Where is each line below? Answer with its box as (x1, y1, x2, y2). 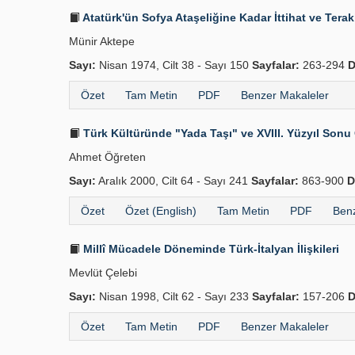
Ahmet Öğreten (69, 151, 146, 163)
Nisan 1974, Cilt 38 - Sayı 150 (96, 59, 252, 71)
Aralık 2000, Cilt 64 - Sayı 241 (96, 174, 251, 187)
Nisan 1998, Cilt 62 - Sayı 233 (96, 290, 252, 303)
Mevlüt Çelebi (69, 266, 137, 279)
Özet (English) (125, 204, 197, 217)
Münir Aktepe (69, 35, 135, 48)
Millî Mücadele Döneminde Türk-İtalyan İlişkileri (80, 242, 339, 255)
